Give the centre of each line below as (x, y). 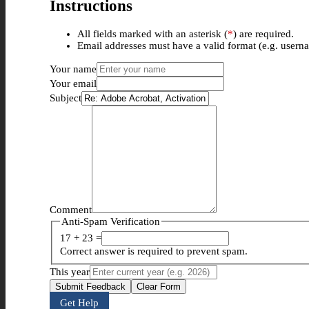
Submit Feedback (90, 287)
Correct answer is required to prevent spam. (154, 251)
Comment (71, 209)
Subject (66, 98)
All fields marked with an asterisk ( (152, 33)
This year (70, 272)
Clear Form (159, 287)
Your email (73, 83)
